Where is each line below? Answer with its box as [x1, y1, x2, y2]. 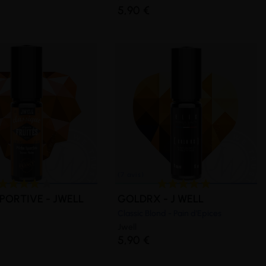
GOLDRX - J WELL [118, 192, 204, 205]
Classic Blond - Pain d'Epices [118, 208, 222, 218]
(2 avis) [73, 51, 106, 62]
